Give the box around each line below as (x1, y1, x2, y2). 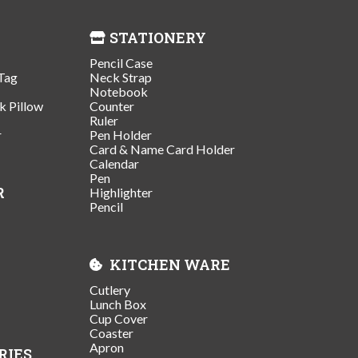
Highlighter (89, 184, 153, 200)
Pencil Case (89, 54, 153, 70)
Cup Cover (89, 310, 148, 326)
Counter (89, 97, 134, 113)
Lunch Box (89, 296, 146, 312)
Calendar (89, 155, 139, 171)
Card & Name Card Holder (89, 141, 235, 157)
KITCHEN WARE (109, 254, 230, 274)
